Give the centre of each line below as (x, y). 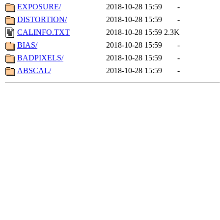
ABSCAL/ (34, 71)
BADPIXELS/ (40, 58)
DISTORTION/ (42, 20)
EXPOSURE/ (39, 7)
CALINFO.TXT (43, 32)
